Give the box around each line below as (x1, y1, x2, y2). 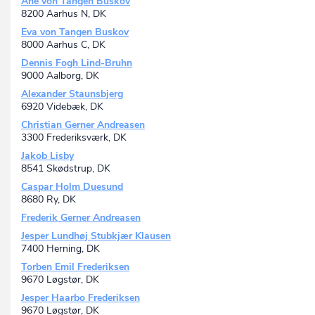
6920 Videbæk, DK (21, 100, 103, 114)
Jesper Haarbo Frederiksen (21, 291, 140, 305)
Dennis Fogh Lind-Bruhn (21, 56, 132, 70)
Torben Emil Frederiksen (21, 260, 129, 274)
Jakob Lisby (21, 149, 74, 163)
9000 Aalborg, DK (21, 69, 99, 83)
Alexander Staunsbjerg (21, 87, 123, 101)
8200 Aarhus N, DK (21, 7, 106, 21)
